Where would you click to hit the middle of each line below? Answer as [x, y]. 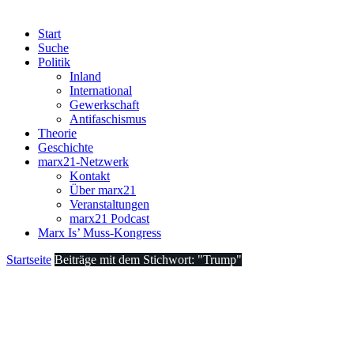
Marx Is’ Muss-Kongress [100, 233]
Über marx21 [103, 190]
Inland [85, 76]
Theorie [57, 133]
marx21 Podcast [109, 218]
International [101, 90]
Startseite [29, 260]
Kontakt [90, 176]
